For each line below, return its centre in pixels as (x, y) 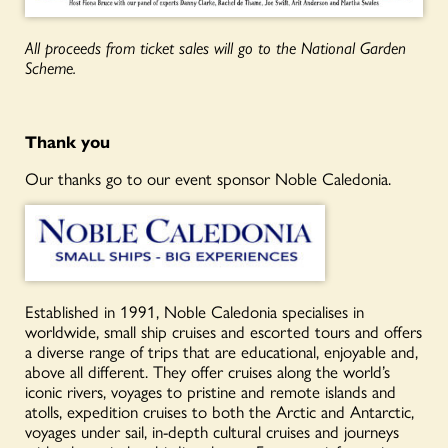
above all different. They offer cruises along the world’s (207, 371)
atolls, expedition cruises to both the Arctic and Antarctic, (219, 411)
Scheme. (50, 67)
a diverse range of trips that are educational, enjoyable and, (221, 351)
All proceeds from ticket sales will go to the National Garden (215, 47)
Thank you (67, 141)
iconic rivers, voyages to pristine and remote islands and (210, 391)
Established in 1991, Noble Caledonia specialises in (194, 311)
